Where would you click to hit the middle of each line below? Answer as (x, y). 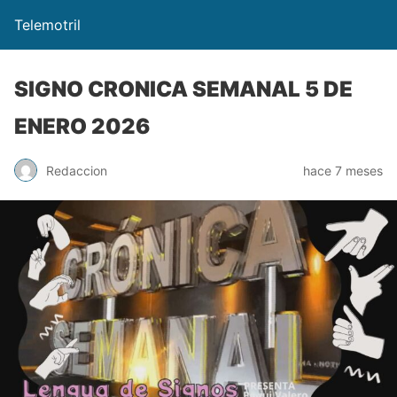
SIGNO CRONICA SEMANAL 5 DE (183, 89)
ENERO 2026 (82, 126)
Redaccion (77, 170)
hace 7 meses (343, 170)
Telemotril (47, 25)
